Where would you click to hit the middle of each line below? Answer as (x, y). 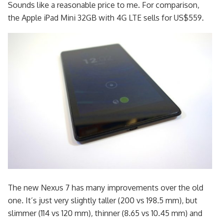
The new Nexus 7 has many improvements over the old (106, 187)
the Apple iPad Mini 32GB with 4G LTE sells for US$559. (106, 17)
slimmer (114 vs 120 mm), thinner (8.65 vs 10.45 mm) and (105, 213)
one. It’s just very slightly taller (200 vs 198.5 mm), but (103, 200)
